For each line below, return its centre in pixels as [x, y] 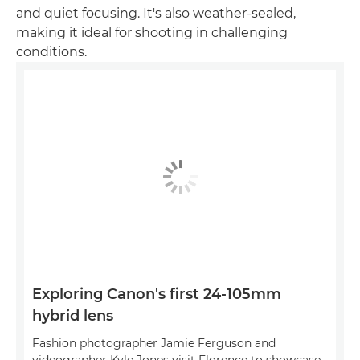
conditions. [51, 52]
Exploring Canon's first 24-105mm [157, 294]
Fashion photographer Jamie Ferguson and [154, 343]
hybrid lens [73, 315]
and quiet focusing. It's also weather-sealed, [156, 14]
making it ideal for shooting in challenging [152, 33]
